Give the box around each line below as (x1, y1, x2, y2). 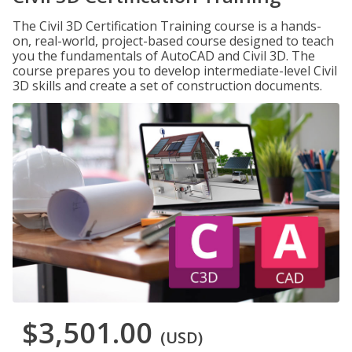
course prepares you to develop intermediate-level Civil (13, 62, 337, 79)
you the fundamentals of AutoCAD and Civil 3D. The (13, 47, 315, 64)
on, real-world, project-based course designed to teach (13, 32, 334, 49)
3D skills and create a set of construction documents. (13, 77, 322, 94)
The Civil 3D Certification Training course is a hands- (13, 17, 321, 35)
